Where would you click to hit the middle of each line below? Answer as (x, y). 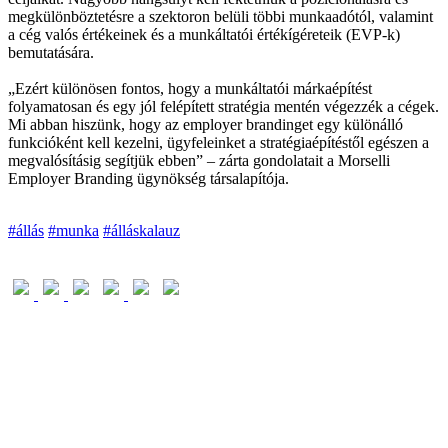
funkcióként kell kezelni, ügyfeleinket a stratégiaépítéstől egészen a (218, 143)
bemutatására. (51, 53)
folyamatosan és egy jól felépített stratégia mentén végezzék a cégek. (223, 107)
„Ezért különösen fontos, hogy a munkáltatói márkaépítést (190, 89)
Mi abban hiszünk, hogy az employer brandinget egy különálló (205, 125)
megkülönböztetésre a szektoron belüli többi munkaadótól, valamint (220, 17)
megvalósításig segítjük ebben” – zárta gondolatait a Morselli (199, 161)
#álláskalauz (141, 231)
